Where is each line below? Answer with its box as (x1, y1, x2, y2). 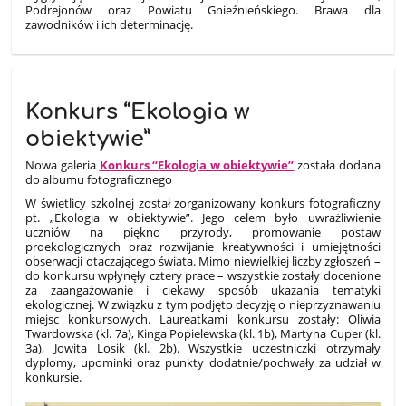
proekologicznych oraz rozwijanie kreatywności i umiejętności (25, 237, 381, 255)
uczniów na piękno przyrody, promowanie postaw (25, 223, 381, 240)
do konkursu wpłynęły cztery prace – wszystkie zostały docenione (25, 266, 381, 284)
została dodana (294, 156, 381, 173)
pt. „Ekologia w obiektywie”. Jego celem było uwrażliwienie (25, 208, 381, 226)
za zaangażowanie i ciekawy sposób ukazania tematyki (25, 281, 381, 298)
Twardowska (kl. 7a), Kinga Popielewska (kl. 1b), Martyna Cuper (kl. (25, 324, 381, 342)
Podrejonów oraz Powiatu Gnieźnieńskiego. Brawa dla (25, 2, 381, 19)
